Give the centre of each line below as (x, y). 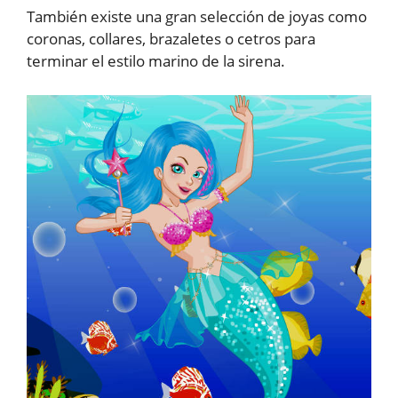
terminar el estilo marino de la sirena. (156, 61)
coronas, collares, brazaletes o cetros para (171, 39)
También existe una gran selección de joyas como (197, 16)
